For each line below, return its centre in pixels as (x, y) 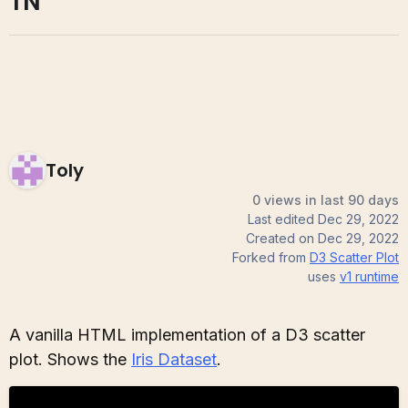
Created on (282, 239)
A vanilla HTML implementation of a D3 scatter (187, 335)
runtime (375, 277)
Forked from (269, 258)
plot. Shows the (70, 360)
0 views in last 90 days (326, 200)
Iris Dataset (174, 360)
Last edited (283, 219)
